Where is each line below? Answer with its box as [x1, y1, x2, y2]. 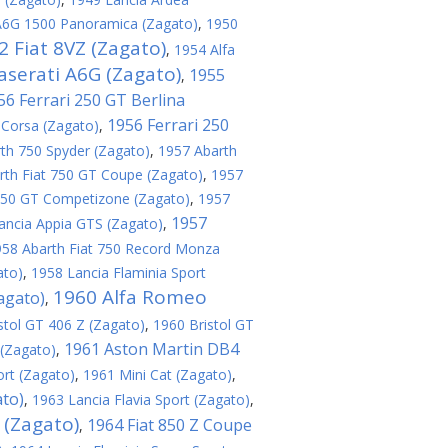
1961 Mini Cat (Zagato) [83, 365, 232, 384]
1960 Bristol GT [153, 315, 254, 334]
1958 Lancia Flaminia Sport [31, 263, 206, 282]
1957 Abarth [158, 141, 237, 160]
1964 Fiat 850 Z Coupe [87, 414, 252, 436]
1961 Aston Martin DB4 [64, 338, 239, 360]
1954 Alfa [174, 40, 235, 59]
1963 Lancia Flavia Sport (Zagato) [32, 390, 250, 409]
